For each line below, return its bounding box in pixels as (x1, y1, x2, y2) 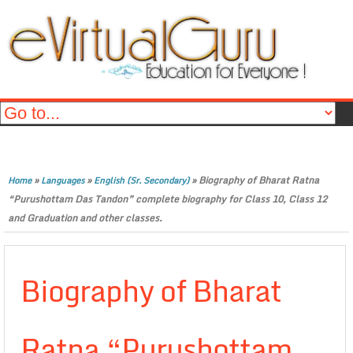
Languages (41, 173, 84, 188)
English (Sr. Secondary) (94, 173, 189, 188)
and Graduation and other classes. (8, 210, 162, 225)
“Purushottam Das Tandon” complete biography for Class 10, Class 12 (8, 191, 327, 206)
